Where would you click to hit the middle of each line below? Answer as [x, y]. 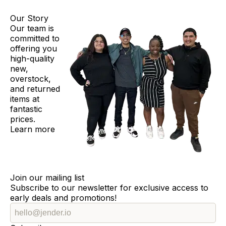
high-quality [32, 59]
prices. [23, 119]
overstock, [31, 79]
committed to [35, 38]
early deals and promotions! [63, 198]
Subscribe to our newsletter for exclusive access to [109, 188]
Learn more [33, 129]
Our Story [29, 18]
